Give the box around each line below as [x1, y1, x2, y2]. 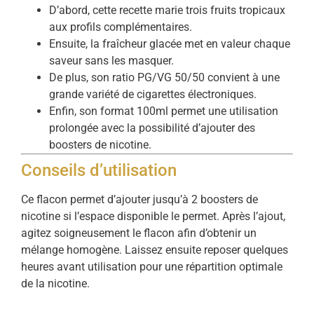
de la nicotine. [21, 277, 90, 291]
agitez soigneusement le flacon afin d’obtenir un [21, 226, 257, 240]
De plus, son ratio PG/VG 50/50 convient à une [49, 71, 280, 85]
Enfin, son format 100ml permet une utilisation [49, 104, 278, 118]
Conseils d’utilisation [21, 161, 177, 181]
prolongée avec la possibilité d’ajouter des [49, 121, 255, 135]
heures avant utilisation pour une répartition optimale [21, 260, 282, 274]
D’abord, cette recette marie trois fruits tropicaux [49, 4, 285, 18]
